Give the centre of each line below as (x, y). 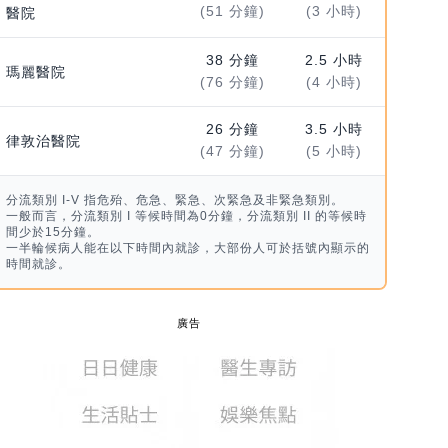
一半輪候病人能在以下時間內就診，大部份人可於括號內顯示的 (187, 248)
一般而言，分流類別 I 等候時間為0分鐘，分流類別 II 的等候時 (186, 216)
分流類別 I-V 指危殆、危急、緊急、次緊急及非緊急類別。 (174, 200)
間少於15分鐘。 (52, 232)
